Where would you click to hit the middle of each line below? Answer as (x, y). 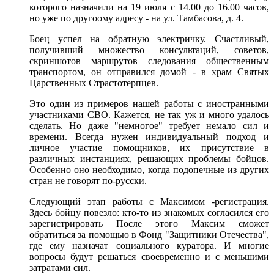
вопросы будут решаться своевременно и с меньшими (149, 257)
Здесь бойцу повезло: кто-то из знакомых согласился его (149, 213)
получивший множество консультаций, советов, (149, 50)
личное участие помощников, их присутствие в (149, 148)
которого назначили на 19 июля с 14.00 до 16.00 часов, (149, 7)
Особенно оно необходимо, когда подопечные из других (149, 170)
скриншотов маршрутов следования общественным (149, 61)
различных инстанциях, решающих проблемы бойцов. (149, 159)
